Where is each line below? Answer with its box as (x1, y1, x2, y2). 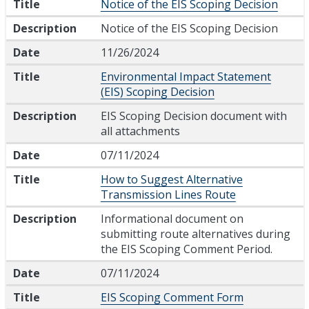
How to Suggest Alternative (100, 172, 243, 188)
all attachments (100, 123, 180, 139)
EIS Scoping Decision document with (100, 108, 287, 124)
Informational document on (100, 211, 243, 227)
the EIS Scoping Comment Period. (100, 241, 272, 257)
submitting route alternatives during (100, 226, 290, 242)
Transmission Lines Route (100, 187, 236, 203)
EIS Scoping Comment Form (100, 290, 243, 306)
